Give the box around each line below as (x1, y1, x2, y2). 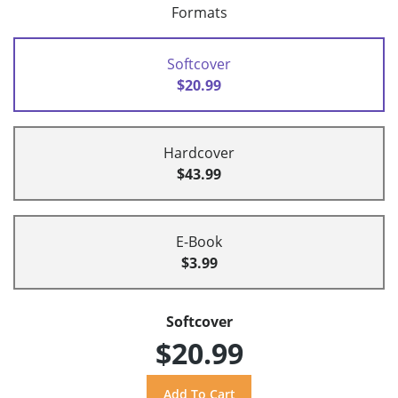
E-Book (176, 232, 222, 252)
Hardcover (163, 143, 235, 163)
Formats (171, 3, 227, 23)
